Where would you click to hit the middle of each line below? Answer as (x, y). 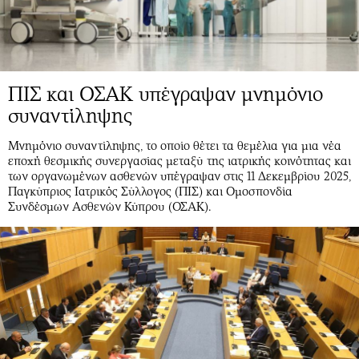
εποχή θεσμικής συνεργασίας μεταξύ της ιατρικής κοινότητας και (179, 161)
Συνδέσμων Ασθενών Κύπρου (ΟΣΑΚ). (110, 206)
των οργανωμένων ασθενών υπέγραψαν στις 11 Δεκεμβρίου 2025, (179, 176)
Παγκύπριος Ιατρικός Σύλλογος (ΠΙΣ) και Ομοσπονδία (150, 191)
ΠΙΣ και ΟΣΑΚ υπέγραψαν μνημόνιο (165, 94)
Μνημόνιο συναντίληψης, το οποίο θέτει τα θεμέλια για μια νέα (175, 145)
